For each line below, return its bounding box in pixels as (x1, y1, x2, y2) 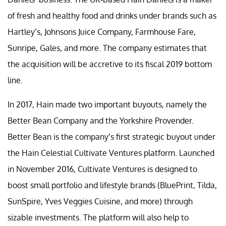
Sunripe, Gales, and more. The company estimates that (8, 42, 207, 53)
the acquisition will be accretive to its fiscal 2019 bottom (8, 59, 212, 69)
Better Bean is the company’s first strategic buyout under (8, 131, 215, 142)
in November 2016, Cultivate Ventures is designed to (8, 163, 197, 174)
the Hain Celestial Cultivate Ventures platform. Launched (8, 147, 214, 158)
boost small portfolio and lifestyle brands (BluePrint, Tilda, (8, 180, 217, 190)
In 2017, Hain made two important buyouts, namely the (8, 99, 207, 109)
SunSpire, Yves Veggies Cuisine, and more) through (8, 196, 193, 206)
